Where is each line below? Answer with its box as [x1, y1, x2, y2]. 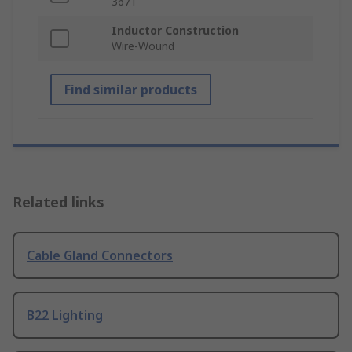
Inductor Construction [112, 23, 239, 38]
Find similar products [64, 81, 197, 99]
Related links [13, 192, 104, 212]
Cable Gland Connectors [27, 247, 173, 265]
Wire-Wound [112, 38, 174, 54]
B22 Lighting [27, 306, 103, 324]
